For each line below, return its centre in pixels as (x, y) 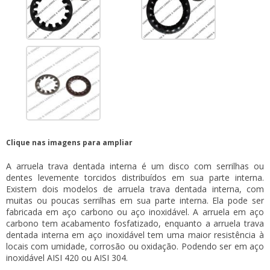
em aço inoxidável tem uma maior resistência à (166, 234)
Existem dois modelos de (62, 189)
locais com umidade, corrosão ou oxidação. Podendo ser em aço (135, 246)
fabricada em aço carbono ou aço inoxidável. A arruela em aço (135, 212)
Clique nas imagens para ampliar (69, 142)
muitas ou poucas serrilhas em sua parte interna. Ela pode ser (135, 200)
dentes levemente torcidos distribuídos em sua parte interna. (135, 177)
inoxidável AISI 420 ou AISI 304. (67, 257)
